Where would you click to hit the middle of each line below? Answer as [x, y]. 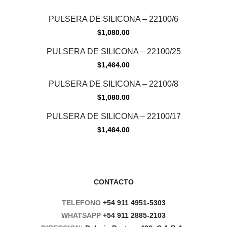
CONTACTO [113, 182]
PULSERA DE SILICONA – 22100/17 [113, 117]
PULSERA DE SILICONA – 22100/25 [113, 52]
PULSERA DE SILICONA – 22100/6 [113, 19]
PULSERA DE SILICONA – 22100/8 [113, 84]
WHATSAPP [82, 216]
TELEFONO [82, 203]
